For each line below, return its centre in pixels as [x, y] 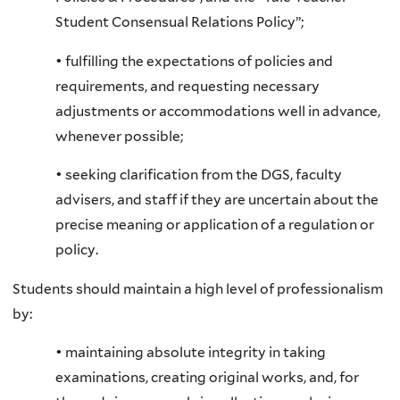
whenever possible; [119, 136]
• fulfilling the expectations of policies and [194, 61]
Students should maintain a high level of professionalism [198, 288]
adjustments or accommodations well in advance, [218, 111]
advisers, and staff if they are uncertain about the [217, 200]
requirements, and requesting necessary [187, 86]
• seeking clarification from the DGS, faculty [199, 175]
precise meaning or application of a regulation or [215, 225]
